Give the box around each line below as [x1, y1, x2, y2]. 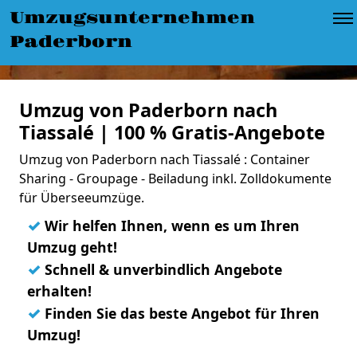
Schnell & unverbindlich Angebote [41, 260, 282, 279]
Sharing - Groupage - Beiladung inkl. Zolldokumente [19, 170, 331, 187]
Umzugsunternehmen [10, 8, 255, 29]
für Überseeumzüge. [19, 189, 144, 206]
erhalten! [27, 281, 92, 300]
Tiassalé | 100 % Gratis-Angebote [19, 120, 325, 145]
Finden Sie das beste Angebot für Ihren [41, 304, 320, 323]
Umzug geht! [27, 237, 117, 257]
